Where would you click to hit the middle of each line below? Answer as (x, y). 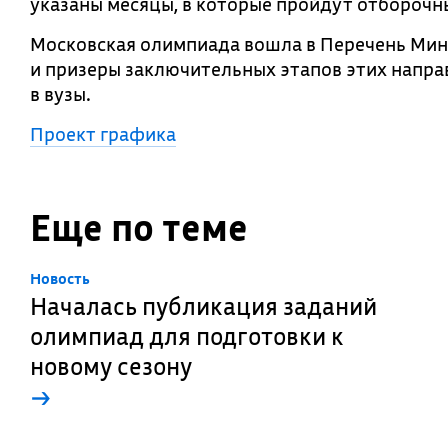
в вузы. (60, 94)
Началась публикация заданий (203, 306)
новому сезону (111, 366)
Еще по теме (139, 227)
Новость (60, 278)
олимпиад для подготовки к (187, 336)
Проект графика (103, 134)
